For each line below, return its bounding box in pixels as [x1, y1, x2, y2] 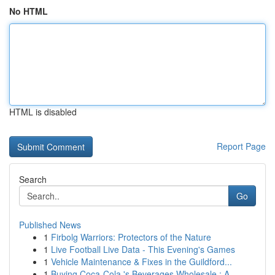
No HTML [9, 5, 48, 17]
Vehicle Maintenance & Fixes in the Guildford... [51, 255, 232, 268]
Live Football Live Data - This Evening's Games [51, 243, 235, 255]
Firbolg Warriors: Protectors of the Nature [51, 231, 211, 243]
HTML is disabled [9, 106, 77, 118]
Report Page [217, 140, 266, 152]
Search [19, 173, 47, 185]
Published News [19, 219, 81, 231]
